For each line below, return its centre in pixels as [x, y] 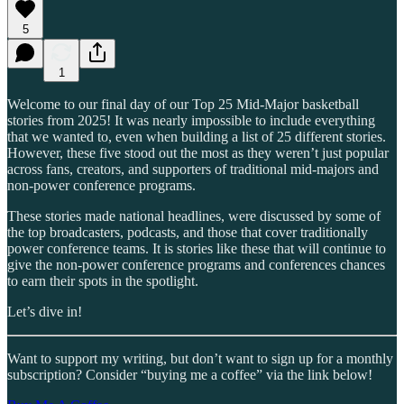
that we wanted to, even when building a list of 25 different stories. [197, 136]
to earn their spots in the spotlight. [103, 280]
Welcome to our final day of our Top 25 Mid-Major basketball [183, 104]
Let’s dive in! [45, 311]
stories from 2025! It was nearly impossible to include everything [191, 120]
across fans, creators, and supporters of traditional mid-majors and [193, 169]
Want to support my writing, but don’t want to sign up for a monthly [200, 358]
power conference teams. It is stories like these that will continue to [197, 248]
